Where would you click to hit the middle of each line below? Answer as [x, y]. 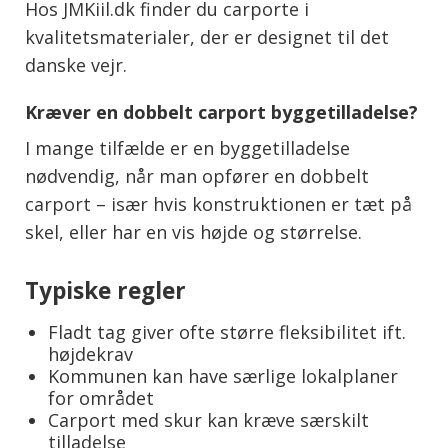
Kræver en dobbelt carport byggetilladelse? [221, 111]
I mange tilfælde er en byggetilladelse [187, 148]
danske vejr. [76, 65]
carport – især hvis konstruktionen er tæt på [218, 204]
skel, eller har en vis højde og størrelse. [193, 232]
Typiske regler [105, 291]
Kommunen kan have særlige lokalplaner [222, 376]
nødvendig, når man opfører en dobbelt [197, 176]
